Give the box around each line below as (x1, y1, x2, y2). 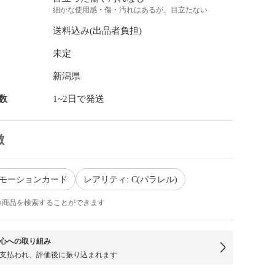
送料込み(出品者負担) (53, 26, 142, 36)
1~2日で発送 (53, 94, 105, 104)
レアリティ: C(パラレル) (83, 174, 177, 184)
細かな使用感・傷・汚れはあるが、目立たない (53, 6, 208, 14)
